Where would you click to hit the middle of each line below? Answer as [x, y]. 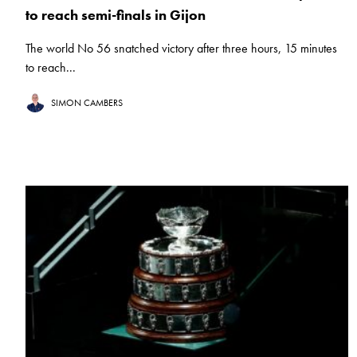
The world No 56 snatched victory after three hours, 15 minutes [181, 49]
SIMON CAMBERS [87, 103]
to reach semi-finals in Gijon [116, 15]
